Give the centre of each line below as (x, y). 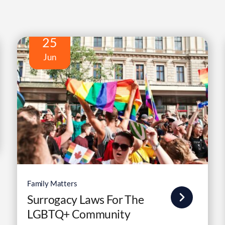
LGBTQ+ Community (79, 214)
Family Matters (52, 183)
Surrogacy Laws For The (85, 199)
